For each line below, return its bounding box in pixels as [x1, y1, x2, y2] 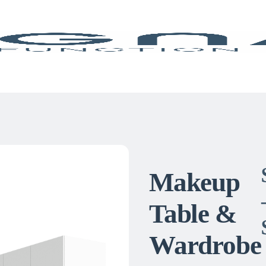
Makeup [148, 167, 240, 197]
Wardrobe [148, 230, 261, 260]
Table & [148, 198, 236, 229]
